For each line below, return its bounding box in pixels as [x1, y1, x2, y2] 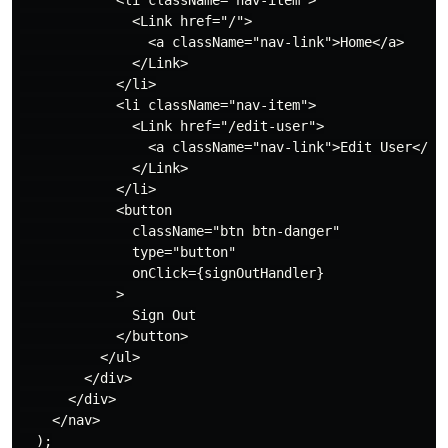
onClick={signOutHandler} [20, 264, 324, 281]
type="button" [20, 243, 236, 260]
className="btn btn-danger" [20, 222, 340, 239]
